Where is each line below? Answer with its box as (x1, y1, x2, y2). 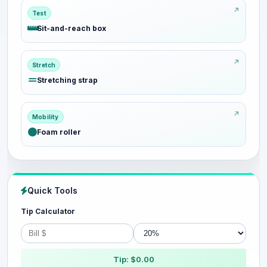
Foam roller (37, 128, 81, 136)
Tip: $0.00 (113, 254, 154, 264)
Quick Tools (27, 185, 77, 195)
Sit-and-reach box (37, 24, 106, 33)
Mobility (32, 113, 59, 120)
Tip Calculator (21, 207, 75, 216)
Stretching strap (37, 76, 98, 85)
